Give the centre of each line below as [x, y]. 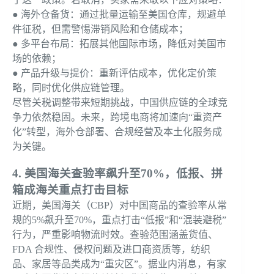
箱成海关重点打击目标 [70, 190]
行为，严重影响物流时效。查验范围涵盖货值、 [115, 234]
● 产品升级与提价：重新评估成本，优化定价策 [114, 73]
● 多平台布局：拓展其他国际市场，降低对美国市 [119, 43]
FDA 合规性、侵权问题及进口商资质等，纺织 [111, 249]
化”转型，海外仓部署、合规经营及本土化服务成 [117, 131]
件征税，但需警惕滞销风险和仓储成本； [100, 29]
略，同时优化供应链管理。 [71, 87]
